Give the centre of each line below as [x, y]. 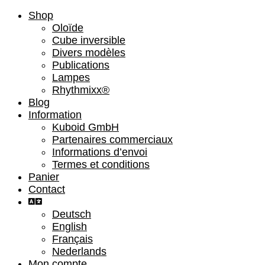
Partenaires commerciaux [112, 139]
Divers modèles [89, 52]
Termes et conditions [101, 164]
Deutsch [72, 214]
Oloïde [68, 28]
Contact [47, 189]
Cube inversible [89, 40]
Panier [44, 177]
